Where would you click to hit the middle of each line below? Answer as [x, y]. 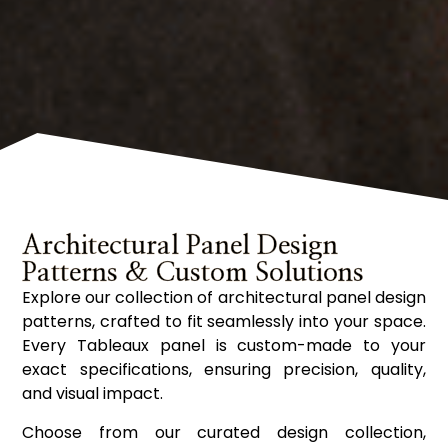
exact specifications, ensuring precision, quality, [224, 370]
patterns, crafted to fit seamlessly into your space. [224, 322]
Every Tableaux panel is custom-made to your [224, 346]
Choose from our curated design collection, [224, 432]
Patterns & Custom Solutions [193, 273]
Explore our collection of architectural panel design [224, 298]
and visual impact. [93, 394]
